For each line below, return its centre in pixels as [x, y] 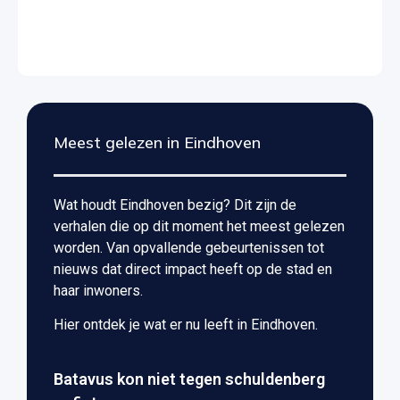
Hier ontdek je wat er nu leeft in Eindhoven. [186, 325]
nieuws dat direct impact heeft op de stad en [193, 269]
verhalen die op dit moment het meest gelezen [199, 226]
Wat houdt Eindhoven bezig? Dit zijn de [175, 204]
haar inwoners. [98, 290]
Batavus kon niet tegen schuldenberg [189, 379]
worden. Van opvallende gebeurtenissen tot [189, 247]
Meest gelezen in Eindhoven [157, 142]
